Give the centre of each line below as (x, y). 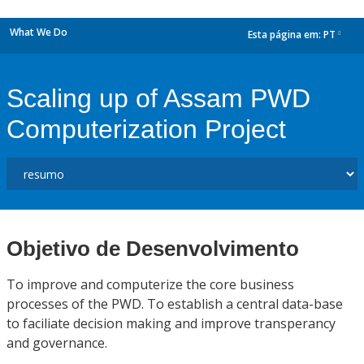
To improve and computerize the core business (150, 284)
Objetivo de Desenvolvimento (153, 249)
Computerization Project (146, 129)
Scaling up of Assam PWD (158, 98)
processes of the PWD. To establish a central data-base (175, 304)
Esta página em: (286, 35)
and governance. (57, 343)
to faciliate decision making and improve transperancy (171, 323)
